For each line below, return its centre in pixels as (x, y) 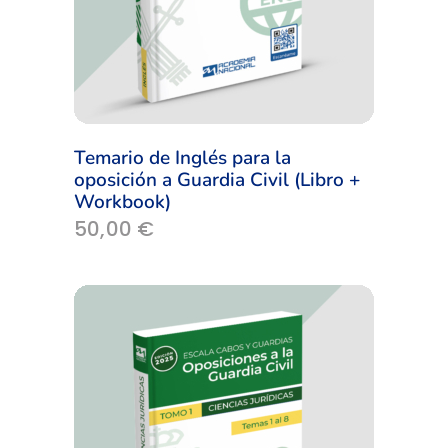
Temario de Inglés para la (182, 158)
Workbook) (122, 202)
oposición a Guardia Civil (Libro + (217, 180)
